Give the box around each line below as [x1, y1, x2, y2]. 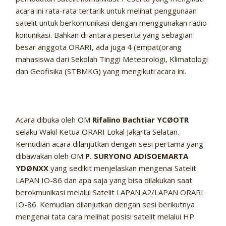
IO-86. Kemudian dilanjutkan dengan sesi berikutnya [16, 199, 195, 210]
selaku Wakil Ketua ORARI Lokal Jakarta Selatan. [16, 127, 180, 137]
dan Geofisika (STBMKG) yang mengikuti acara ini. [16, 66, 187, 77]
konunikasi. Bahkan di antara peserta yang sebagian [16, 30, 193, 40]
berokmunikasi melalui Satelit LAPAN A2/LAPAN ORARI [16, 187, 204, 198]
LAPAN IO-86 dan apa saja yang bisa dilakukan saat [16, 175, 193, 186]
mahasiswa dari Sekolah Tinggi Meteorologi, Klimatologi [16, 54, 208, 65]
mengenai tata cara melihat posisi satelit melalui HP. [16, 211, 196, 222]
